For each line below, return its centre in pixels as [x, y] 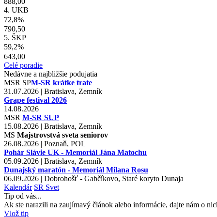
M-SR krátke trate [62, 82]
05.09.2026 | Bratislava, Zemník [53, 161]
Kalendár [18, 187]
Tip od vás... [23, 196]
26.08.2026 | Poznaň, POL [45, 143]
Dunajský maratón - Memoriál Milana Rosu [76, 170]
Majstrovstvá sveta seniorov [62, 135]
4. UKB [16, 10]
